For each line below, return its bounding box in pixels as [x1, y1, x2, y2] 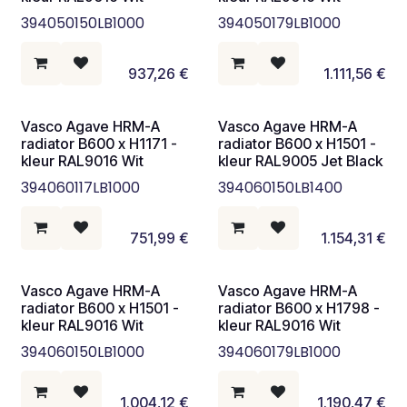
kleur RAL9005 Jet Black [217, 151, 382, 170]
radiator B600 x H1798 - [217, 298, 380, 317]
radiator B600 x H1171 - [21, 134, 177, 153]
